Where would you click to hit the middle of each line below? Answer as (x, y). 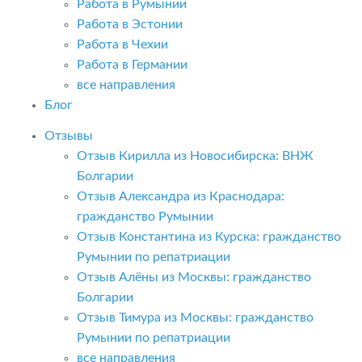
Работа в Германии (132, 65)
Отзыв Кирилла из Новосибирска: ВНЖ (195, 156)
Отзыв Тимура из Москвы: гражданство (195, 317)
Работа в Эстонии (130, 24)
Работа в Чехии (122, 44)
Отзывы (69, 135)
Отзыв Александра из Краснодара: (181, 196)
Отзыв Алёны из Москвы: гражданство (194, 277)
